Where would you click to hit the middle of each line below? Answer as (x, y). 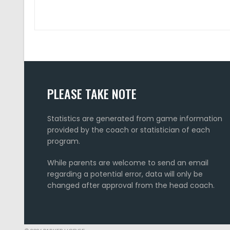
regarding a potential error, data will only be (125, 174)
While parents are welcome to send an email (128, 163)
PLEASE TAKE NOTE (92, 93)
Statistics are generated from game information (135, 119)
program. (64, 141)
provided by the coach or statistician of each (129, 130)
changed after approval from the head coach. (131, 185)
